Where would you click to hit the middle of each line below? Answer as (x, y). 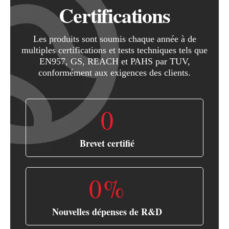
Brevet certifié (107, 143)
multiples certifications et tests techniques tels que (114, 50)
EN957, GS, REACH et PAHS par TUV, (114, 62)
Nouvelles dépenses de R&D (107, 212)
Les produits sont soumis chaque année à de (114, 39)
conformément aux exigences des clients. (114, 73)
